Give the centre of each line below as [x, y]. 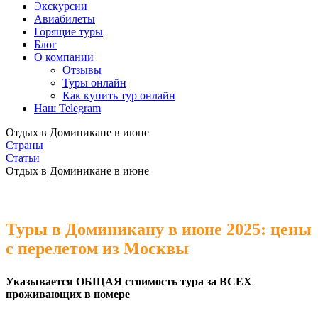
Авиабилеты [65, 19]
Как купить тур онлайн [119, 95]
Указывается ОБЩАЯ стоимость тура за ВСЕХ [129, 281]
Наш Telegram [67, 108]
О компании [64, 57]
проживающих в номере [68, 294]
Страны [24, 145]
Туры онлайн [94, 83]
